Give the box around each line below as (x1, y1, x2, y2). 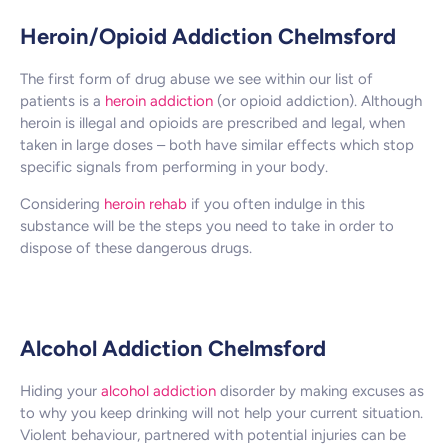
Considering (20, 194, 104, 213)
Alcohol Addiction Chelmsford (20, 334, 326, 362)
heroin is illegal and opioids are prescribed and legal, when (20, 114, 405, 133)
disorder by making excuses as (216, 381, 424, 400)
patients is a (20, 92, 105, 111)
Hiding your (20, 381, 101, 400)
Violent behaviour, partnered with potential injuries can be (20, 425, 406, 444)
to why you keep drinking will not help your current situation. (20, 403, 423, 422)
